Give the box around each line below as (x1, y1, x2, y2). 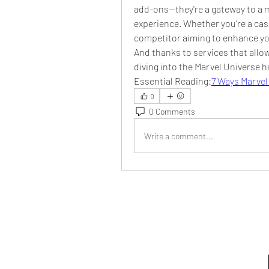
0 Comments (149, 106, 195, 116)
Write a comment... (144, 130, 213, 141)
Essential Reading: (134, 75, 211, 86)
